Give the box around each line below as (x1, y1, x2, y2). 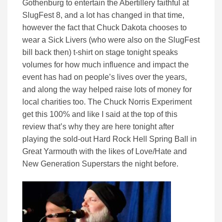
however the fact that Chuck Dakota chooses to (22, 23, 187, 32)
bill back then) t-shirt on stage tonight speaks (22, 48, 178, 56)
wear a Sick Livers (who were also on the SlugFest (22, 35, 200, 44)
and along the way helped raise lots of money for (22, 85, 192, 94)
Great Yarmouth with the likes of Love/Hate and (22, 147, 187, 156)
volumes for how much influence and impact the (22, 60, 189, 69)
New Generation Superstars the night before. (22, 159, 178, 168)
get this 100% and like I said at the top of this (22, 110, 177, 118)
